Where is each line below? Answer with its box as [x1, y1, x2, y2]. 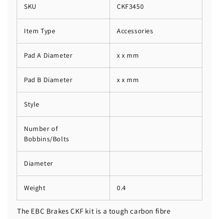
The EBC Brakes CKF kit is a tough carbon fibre [17, 206, 171, 216]
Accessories [117, 26, 153, 35]
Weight [24, 183, 46, 192]
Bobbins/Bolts [24, 134, 69, 143]
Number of [24, 124, 58, 133]
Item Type [24, 26, 56, 35]
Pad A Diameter [24, 50, 73, 60]
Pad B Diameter [24, 75, 73, 84]
